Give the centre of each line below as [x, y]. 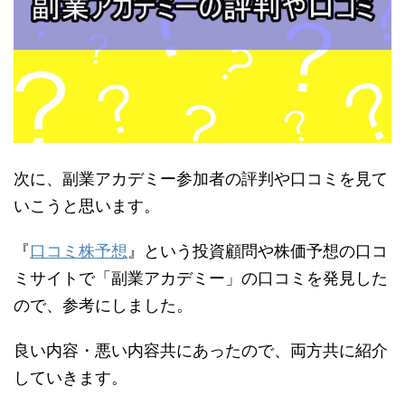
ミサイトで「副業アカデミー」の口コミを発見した [201, 278]
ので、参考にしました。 [103, 306]
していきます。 [71, 378]
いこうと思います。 [87, 206]
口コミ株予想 [79, 251]
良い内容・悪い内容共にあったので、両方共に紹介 [201, 351]
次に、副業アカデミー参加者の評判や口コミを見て [201, 179]
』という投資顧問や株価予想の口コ [258, 251]
